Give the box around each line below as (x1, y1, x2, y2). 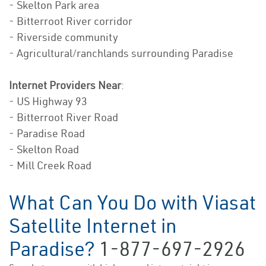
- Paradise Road (9, 126, 85, 141)
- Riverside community (9, 30, 118, 45)
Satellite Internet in (9, 213, 177, 239)
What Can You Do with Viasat (9, 190, 256, 216)
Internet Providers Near (9, 78, 121, 93)
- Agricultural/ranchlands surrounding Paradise (9, 46, 233, 61)
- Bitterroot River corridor (9, 14, 132, 28)
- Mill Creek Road (9, 159, 91, 173)
